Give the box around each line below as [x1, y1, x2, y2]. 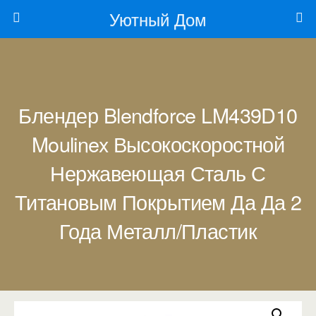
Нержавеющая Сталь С [50, 158, 266, 187]
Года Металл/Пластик [59, 216, 257, 245]
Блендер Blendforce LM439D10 [18, 100, 298, 129]
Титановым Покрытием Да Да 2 [14, 187, 302, 216]
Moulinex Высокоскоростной [31, 129, 285, 158]
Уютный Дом [109, 6, 207, 31]
